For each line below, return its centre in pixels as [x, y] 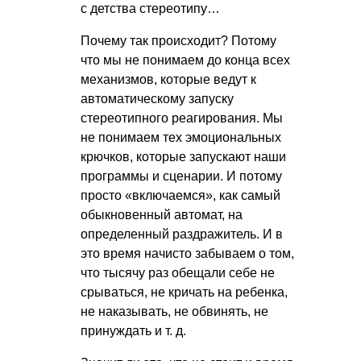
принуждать [118, 330]
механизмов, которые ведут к [168, 79]
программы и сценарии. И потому [181, 176]
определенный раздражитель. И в [182, 234]
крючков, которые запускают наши [183, 156]
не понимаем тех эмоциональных [181, 137]
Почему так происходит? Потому [178, 40]
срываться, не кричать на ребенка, [184, 292]
